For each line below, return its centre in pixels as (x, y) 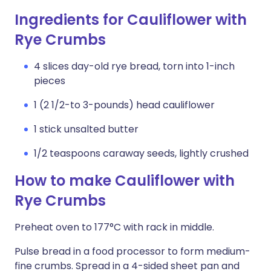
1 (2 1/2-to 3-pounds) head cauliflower (124, 105)
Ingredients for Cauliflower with (131, 20)
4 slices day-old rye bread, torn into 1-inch (134, 66)
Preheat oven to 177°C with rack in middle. (114, 227)
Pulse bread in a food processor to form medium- (132, 251)
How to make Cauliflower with (125, 181)
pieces (50, 81)
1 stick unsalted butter (86, 129)
